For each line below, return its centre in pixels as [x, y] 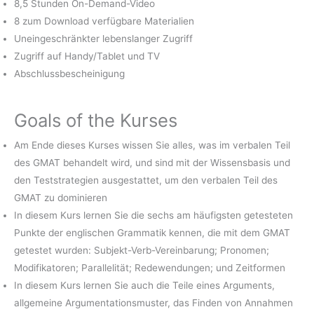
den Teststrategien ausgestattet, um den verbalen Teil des [146, 180]
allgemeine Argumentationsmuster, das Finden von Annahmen [153, 303]
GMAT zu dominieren [61, 198]
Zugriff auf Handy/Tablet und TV [87, 56]
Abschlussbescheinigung [69, 74]
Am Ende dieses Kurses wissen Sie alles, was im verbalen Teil [152, 145]
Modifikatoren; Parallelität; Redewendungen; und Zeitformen [150, 268]
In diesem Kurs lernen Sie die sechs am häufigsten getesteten [153, 216]
